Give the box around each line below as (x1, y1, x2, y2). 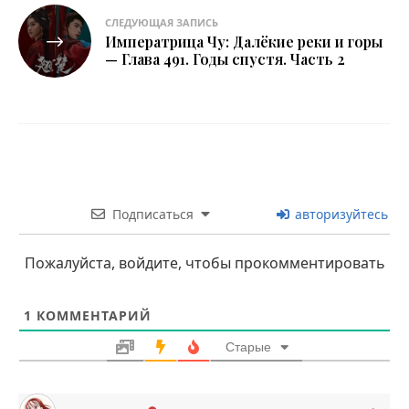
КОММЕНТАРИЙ (32, 307, 152, 325)
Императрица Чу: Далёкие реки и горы (105, 32, 383, 52)
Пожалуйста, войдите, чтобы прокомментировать (24, 253, 385, 274)
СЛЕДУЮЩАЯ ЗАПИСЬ (105, 16, 218, 30)
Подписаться (111, 205, 194, 224)
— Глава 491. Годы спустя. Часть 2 (105, 49, 345, 69)
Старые (225, 340, 271, 355)
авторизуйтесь (291, 205, 388, 224)
